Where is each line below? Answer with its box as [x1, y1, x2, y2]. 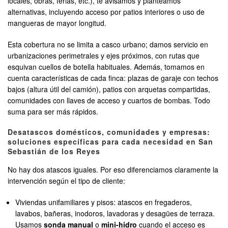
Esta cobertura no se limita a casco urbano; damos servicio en [8, 39, 208, 50]
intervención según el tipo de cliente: [8, 176, 125, 186]
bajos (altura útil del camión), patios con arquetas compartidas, [8, 84, 210, 95]
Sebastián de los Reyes [8, 146, 100, 157]
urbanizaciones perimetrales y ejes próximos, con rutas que [8, 50, 199, 61]
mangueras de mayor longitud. [8, 18, 106, 28]
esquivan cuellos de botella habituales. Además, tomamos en [8, 62, 205, 72]
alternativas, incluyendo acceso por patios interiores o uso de [8, 7, 205, 17]
